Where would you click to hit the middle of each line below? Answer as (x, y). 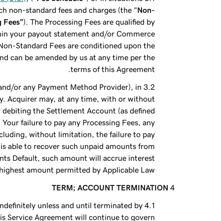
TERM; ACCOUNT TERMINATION (110, 187)
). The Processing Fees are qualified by (89, 22)
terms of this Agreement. (113, 69)
